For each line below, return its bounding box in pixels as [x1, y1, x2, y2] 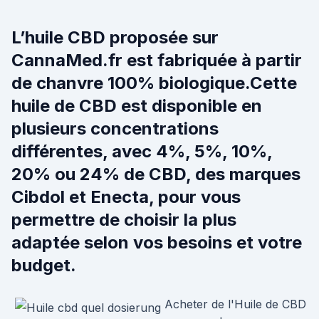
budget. [11, 255, 76, 276]
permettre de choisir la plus [11, 209, 236, 230]
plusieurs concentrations [11, 118, 219, 139]
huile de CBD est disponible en [11, 95, 262, 116]
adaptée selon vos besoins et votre [11, 232, 302, 253]
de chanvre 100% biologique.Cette [11, 73, 297, 93]
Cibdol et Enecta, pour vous [11, 187, 241, 207]
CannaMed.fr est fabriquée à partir [11, 50, 302, 70]
